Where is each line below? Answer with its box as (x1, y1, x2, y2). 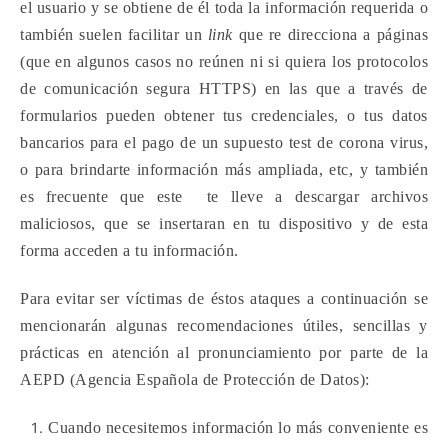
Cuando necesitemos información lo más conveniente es (48, 419, 428, 436)
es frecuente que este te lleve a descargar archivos (20, 188, 428, 205)
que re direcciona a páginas (232, 26, 429, 43)
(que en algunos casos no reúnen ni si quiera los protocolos (20, 53, 428, 70)
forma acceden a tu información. (20, 242, 239, 259)
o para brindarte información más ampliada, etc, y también (20, 161, 428, 178)
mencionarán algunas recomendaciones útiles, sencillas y (20, 317, 428, 334)
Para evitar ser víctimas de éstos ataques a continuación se (20, 290, 428, 307)
